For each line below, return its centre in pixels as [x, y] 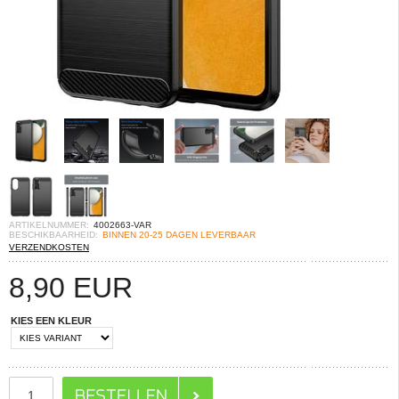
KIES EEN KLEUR [51, 321]
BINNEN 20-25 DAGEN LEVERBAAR [179, 235]
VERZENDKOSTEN [49, 247]
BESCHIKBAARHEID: [53, 235]
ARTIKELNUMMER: [49, 225]
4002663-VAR [122, 225]
